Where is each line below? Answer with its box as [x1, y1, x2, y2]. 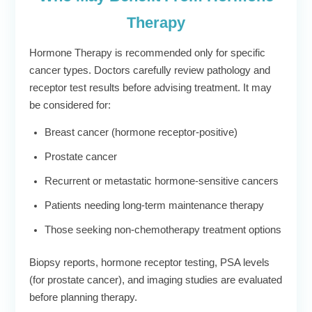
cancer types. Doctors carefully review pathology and [29, 64, 270, 76]
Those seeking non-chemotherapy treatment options [45, 224, 281, 236]
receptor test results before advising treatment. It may [29, 81, 272, 93]
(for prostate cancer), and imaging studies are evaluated [29, 274, 282, 286]
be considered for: [29, 99, 111, 111]
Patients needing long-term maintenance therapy [45, 200, 264, 212]
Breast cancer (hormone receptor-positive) [45, 127, 237, 139]
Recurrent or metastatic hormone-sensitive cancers [45, 175, 279, 187]
